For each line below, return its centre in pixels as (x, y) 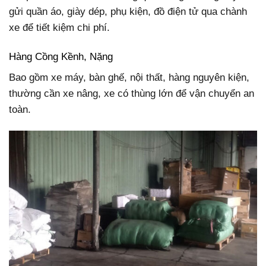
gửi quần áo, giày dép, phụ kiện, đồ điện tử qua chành (128, 11)
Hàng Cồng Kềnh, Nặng (61, 56)
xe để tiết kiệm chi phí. (59, 27)
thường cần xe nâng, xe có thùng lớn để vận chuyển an (132, 94)
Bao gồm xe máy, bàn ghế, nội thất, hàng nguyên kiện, (129, 78)
